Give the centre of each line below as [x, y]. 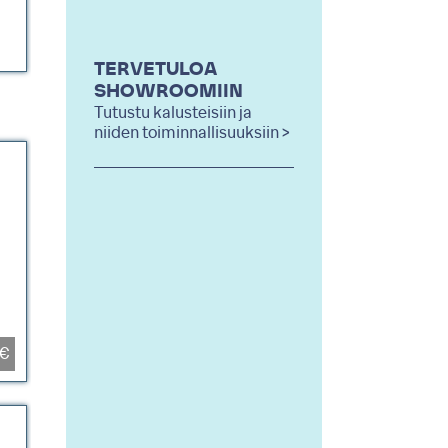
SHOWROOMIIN [168, 92]
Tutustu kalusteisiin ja [173, 113]
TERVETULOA [155, 70]
